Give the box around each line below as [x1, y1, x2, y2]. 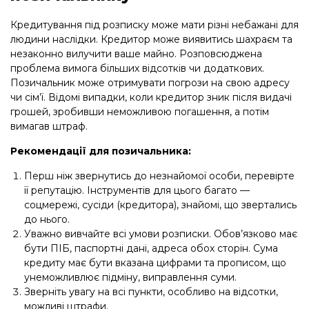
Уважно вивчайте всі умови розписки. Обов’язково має [24, 227, 297, 240]
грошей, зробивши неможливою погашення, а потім [10, 105, 269, 118]
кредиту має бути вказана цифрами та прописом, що [24, 256, 286, 269]
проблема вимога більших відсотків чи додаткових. [10, 61, 264, 74]
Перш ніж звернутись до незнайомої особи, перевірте [24, 169, 295, 182]
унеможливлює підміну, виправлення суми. [24, 270, 237, 283]
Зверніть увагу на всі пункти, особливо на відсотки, [24, 285, 278, 298]
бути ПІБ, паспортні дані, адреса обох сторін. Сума [24, 241, 278, 255]
